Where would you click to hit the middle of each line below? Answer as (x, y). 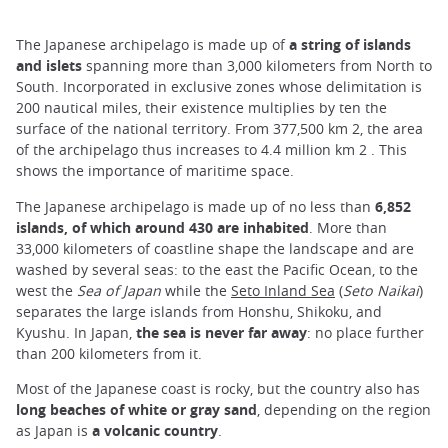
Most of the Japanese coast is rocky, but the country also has (218, 388)
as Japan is (54, 430)
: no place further (365, 332)
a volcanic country (155, 430)
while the (196, 290)
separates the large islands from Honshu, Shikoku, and (199, 311)
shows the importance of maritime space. (155, 171)
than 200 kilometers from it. (109, 353)
